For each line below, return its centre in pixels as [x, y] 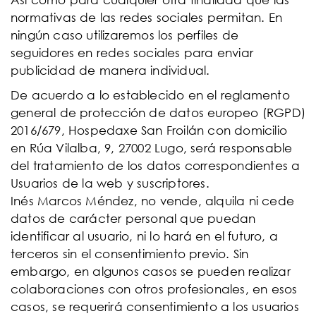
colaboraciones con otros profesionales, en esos [154, 289]
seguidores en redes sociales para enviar [132, 53]
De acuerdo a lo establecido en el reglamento [150, 95]
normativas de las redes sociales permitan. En [147, 17]
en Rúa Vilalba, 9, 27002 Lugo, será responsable [152, 148]
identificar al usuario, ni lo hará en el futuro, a [145, 236]
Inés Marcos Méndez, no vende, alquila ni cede [153, 201]
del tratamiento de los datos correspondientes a [156, 165]
